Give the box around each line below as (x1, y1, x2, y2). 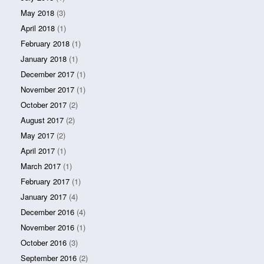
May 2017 (21, 129, 54, 141)
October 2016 (21, 236, 67, 248)
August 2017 (21, 114, 64, 126)
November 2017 (21, 83, 74, 95)
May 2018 (21, 6, 54, 18)
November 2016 (21, 221, 74, 233)
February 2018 (21, 37, 70, 49)
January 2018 (21, 52, 67, 64)
